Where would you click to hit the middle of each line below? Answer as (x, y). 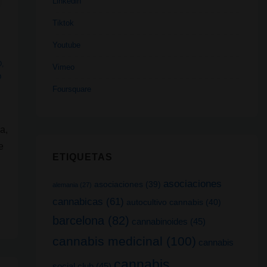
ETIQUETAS (82, 157)
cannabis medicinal (107, 241)
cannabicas (77, 201)
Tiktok (63, 23)
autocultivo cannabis (164, 202)
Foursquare (72, 89)
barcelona (78, 220)
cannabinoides (159, 221)
